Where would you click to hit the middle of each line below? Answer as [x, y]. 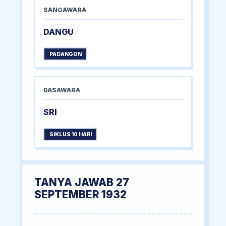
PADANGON [65, 54]
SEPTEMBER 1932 [80, 195]
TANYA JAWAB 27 [82, 183]
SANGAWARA [65, 10]
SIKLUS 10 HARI [70, 134]
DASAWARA [62, 90]
